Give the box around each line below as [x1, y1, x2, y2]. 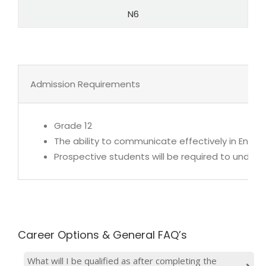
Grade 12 [54, 119, 92, 132]
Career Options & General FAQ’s [18, 227, 187, 243]
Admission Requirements [30, 78, 140, 91]
